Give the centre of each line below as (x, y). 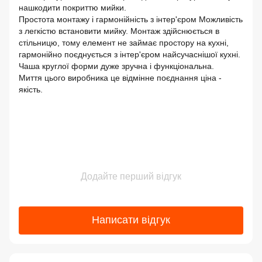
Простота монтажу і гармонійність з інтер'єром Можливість (131, 19)
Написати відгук (131, 220)
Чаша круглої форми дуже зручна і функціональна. (116, 66)
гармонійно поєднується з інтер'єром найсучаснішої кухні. (130, 54)
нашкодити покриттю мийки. (73, 7)
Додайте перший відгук (131, 176)
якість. (31, 89)
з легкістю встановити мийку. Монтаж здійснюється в (119, 31)
